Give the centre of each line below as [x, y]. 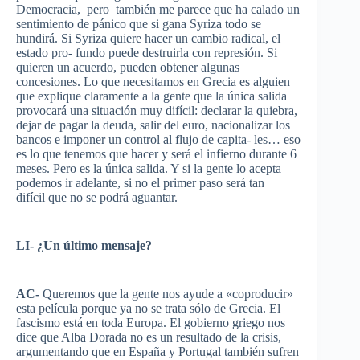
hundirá [35, 38]
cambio [210, 38]
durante [268, 154]
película [58, 308]
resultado [199, 337]
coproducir [260, 294]
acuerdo [93, 67]
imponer [84, 139]
